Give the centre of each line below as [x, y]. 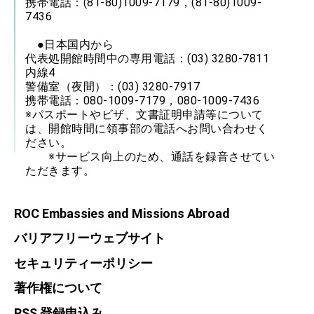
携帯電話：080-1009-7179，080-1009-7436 [142, 100]
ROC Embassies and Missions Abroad [122, 213]
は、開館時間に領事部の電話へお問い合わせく [147, 128]
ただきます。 [60, 170]
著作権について [58, 288]
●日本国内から [75, 44]
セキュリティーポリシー [83, 263]
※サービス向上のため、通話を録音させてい [150, 156]
